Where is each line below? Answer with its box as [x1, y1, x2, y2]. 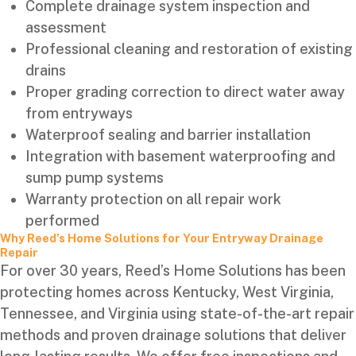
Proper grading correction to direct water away [25, 83, 345, 100]
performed [25, 211, 99, 229]
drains [25, 61, 66, 79]
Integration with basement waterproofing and [25, 147, 335, 164]
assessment [25, 18, 106, 36]
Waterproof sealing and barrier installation [25, 126, 311, 143]
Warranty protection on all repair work [25, 190, 281, 207]
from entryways [25, 104, 133, 122]
